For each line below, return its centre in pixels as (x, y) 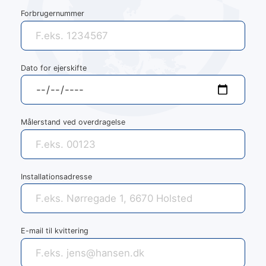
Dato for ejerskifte (54, 68)
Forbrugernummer (53, 13)
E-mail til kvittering (55, 231)
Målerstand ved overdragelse (73, 122)
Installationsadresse (56, 176)
